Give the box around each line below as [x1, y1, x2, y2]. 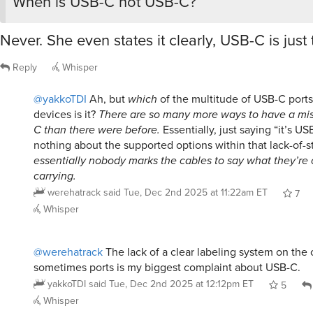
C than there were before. [34, 121, 160, 138]
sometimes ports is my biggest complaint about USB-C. [34, 259, 300, 275]
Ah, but [87, 90, 128, 107]
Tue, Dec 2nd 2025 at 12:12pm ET [109, 276, 254, 291]
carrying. [34, 167, 76, 184]
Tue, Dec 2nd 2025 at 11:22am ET [124, 184, 268, 200]
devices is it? [34, 105, 99, 122]
